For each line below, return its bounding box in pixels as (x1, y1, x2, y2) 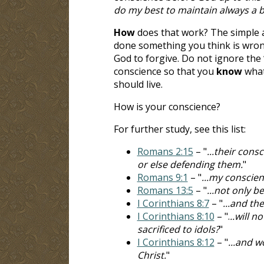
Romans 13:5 (137, 183, 193, 197)
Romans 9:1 (137, 170, 188, 184)
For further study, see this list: (113, 122, 246, 136)
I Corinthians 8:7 (137, 196, 209, 210)
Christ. (137, 248, 166, 262)
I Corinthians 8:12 (137, 235, 214, 249)
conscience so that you (113, 64, 216, 78)
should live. (113, 77, 163, 91)
